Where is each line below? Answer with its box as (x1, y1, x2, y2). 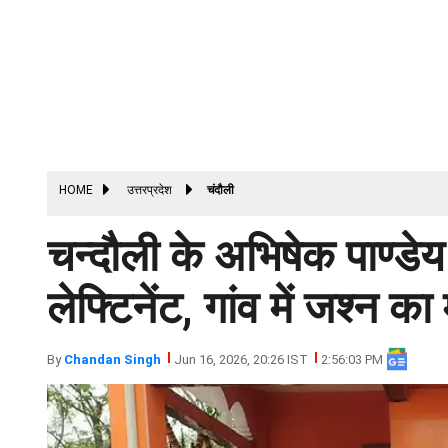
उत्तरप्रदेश (124, 183, 172, 197)
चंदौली (207, 183, 234, 197)
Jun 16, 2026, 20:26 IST (174, 351, 308, 367)
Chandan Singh (64, 351, 161, 367)
